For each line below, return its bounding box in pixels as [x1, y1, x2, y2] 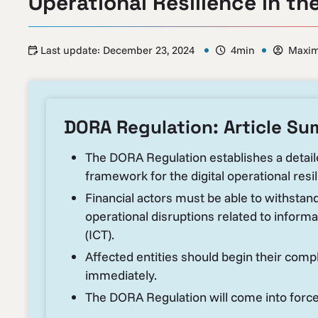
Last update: [40, 43, 103, 57]
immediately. [85, 267, 157, 283]
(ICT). [85, 226, 114, 243]
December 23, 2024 [103, 43, 197, 57]
